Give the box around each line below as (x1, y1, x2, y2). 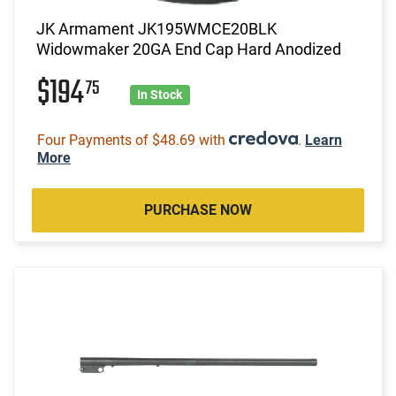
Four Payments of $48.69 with (37, 131, 229, 148)
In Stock (137, 87, 183, 102)
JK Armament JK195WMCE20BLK (36, 19, 277, 38)
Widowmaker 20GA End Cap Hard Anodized (36, 39, 341, 58)
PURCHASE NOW (144, 201, 252, 218)
